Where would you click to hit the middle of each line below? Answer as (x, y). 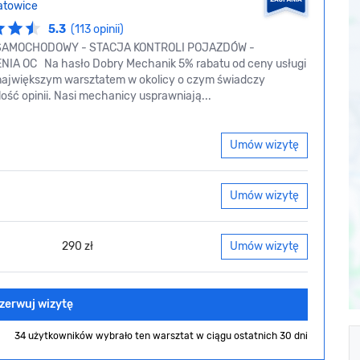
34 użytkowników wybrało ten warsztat (105, 336)
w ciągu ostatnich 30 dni (252, 336)
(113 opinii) (97, 30)
